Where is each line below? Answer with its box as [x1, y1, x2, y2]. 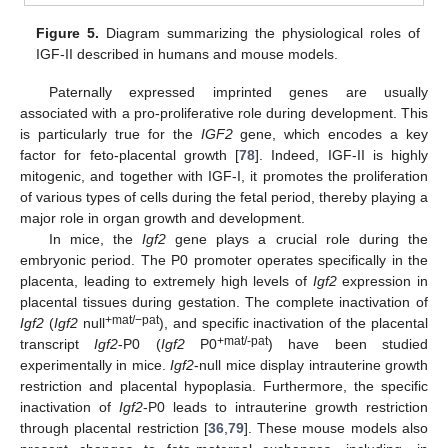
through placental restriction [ [20, 420, 208, 437]
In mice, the [48, 231, 143, 248]
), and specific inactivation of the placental [158, 315, 428, 332]
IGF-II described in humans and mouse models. [36, 45, 339, 62]
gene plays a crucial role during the [166, 231, 428, 248]
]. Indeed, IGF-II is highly [255, 147, 428, 164]
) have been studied [268, 336, 429, 353]
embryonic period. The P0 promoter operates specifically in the [20, 252, 428, 269]
